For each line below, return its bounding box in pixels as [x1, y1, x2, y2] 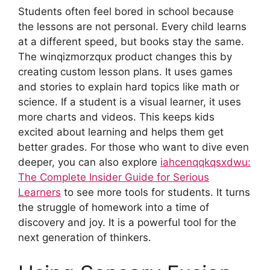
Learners [18, 186, 61, 198]
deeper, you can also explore [18, 155, 160, 168]
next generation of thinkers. [18, 231, 151, 243]
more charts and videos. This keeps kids [18, 110, 215, 123]
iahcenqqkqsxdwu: [160, 155, 251, 168]
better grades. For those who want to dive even [18, 140, 249, 153]
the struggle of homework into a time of [18, 201, 209, 213]
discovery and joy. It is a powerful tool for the [18, 216, 236, 228]
